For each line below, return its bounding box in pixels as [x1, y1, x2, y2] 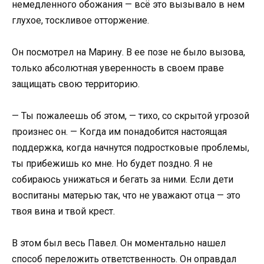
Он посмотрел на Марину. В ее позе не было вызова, [12, 46, 245, 58]
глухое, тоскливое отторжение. [12, 14, 149, 26]
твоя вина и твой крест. [12, 206, 115, 217]
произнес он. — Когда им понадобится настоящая [12, 126, 227, 137]
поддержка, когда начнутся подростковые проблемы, [12, 142, 249, 153]
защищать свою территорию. [12, 78, 140, 90]
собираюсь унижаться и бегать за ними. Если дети [12, 174, 233, 185]
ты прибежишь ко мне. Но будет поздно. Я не [12, 158, 213, 169]
